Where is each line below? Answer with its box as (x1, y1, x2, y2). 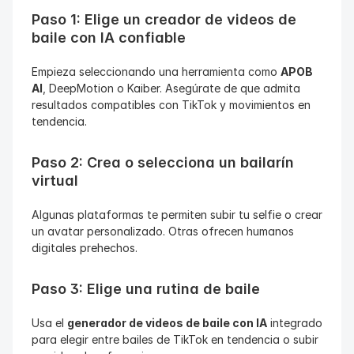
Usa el (32, 316, 67, 330)
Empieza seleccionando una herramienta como (32, 65, 281, 78)
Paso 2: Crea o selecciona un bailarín (32, 154, 294, 171)
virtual (32, 172, 78, 189)
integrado (267, 316, 322, 330)
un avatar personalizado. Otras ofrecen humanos (32, 224, 294, 238)
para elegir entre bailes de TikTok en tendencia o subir (32, 333, 318, 346)
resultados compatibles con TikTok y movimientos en (32, 98, 311, 111)
